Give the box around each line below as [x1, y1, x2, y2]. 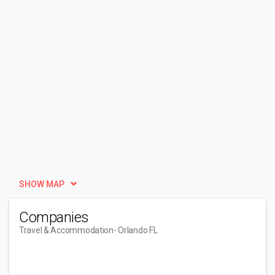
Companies [19, 209, 89, 226]
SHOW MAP [19, 179, 64, 189]
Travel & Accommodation [19, 225, 114, 235]
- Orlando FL [113, 225, 158, 235]
